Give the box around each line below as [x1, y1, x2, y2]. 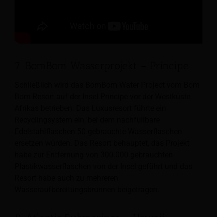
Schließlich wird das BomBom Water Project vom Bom [15, 80, 200, 90]
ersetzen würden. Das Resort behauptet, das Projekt [15, 139, 189, 148]
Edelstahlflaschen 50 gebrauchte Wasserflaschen [15, 127, 182, 137]
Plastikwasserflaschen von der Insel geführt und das [15, 162, 192, 171]
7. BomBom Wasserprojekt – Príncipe [15, 59, 188, 72]
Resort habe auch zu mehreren [15, 173, 118, 183]
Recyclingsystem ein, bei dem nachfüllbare [15, 115, 160, 125]
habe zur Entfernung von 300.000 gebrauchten [15, 150, 173, 160]
